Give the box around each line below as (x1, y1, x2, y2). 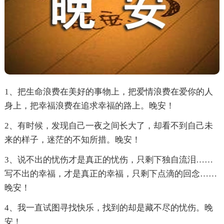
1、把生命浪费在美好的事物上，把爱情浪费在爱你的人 (4, 87, 213, 97)
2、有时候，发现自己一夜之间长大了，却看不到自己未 (4, 121, 213, 131)
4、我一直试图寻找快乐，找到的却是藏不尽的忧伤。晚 (4, 203, 213, 213)
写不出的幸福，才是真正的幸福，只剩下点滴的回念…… (4, 169, 217, 179)
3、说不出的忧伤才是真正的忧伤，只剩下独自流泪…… (4, 155, 213, 165)
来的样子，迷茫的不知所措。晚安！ (4, 135, 140, 145)
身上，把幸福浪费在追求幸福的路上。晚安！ (4, 101, 174, 111)
